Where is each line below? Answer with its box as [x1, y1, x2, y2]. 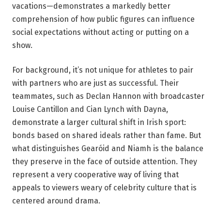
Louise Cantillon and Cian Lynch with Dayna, [12, 105, 168, 114]
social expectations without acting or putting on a [12, 27, 189, 37]
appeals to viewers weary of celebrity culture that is [12, 183, 197, 193]
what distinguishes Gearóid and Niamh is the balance [12, 144, 203, 154]
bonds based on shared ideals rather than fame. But [12, 131, 201, 140]
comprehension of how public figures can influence [12, 14, 195, 24]
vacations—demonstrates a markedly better [12, 1, 170, 11]
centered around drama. [12, 196, 100, 206]
